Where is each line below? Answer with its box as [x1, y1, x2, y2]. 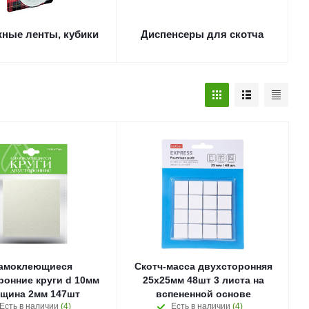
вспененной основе [155, 288, 251, 299]
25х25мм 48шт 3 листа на [142, 275, 264, 286]
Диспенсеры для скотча [141, 28, 263, 40]
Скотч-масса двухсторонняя [134, 261, 272, 272]
